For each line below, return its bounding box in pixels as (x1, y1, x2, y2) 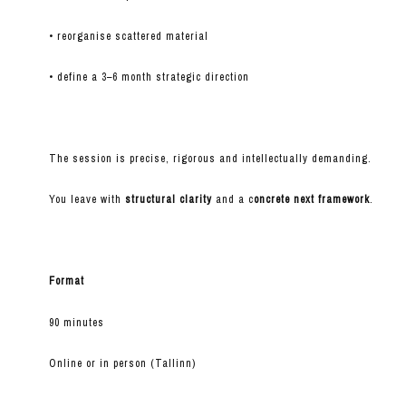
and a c (215, 192, 254, 208)
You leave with (48, 192, 125, 208)
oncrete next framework (253, 192, 370, 208)
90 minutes (48, 315, 104, 331)
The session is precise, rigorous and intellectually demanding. (48, 151, 372, 167)
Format (48, 274, 84, 289)
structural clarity (124, 192, 216, 208)
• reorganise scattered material (48, 29, 208, 44)
